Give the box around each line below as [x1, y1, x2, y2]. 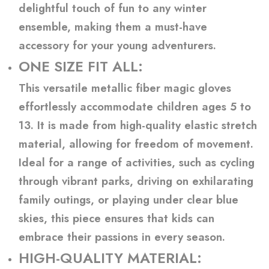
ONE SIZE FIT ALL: [19, 56, 143, 77]
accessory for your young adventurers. [19, 37, 216, 53]
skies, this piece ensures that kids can [19, 210, 214, 226]
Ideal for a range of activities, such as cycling [19, 154, 255, 171]
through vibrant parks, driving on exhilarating [19, 173, 253, 189]
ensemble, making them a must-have [19, 19, 207, 35]
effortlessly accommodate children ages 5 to [19, 98, 251, 115]
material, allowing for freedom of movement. [19, 136, 253, 152]
